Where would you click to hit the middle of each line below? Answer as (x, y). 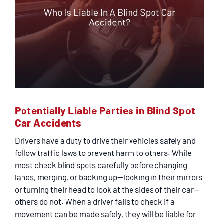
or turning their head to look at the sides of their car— (107, 189)
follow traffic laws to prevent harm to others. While (103, 153)
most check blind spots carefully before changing (101, 165)
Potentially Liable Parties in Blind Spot (105, 110)
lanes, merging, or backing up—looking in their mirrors (109, 177)
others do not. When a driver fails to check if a (95, 201)
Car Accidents (48, 122)
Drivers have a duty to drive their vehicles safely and (105, 140)
